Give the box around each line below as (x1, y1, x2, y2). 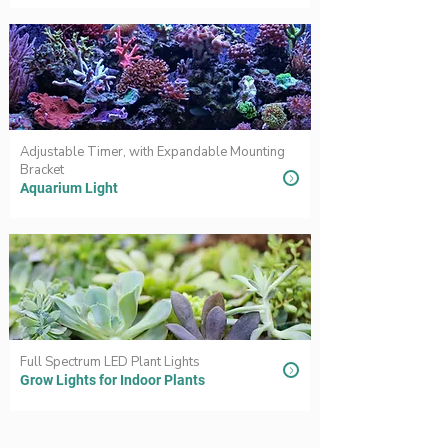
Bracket (20, 161, 64, 179)
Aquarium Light (20, 180, 118, 196)
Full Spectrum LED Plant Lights (20, 353, 200, 371)
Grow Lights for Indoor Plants (20, 372, 205, 388)
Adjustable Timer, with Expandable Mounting (20, 143, 285, 161)
